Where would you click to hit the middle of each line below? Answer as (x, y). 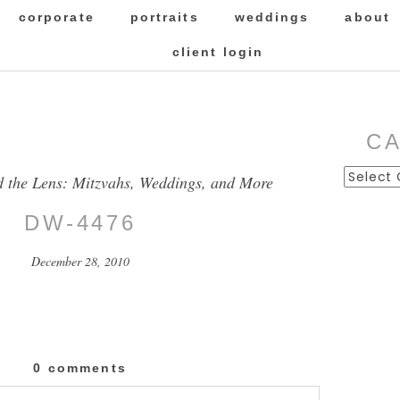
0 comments (80, 368)
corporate (56, 17)
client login (218, 52)
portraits (164, 17)
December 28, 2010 (80, 262)
